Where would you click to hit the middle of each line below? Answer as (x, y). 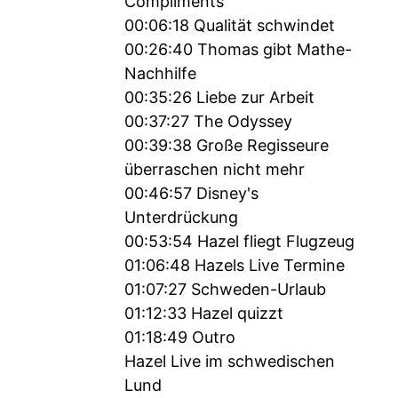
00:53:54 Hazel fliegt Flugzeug (239, 241)
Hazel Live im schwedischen (230, 361)
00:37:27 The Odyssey (208, 121)
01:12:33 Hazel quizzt (204, 313)
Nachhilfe (160, 73)
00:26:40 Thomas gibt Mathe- (238, 49)
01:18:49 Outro (180, 337)
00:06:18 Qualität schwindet (230, 25)
